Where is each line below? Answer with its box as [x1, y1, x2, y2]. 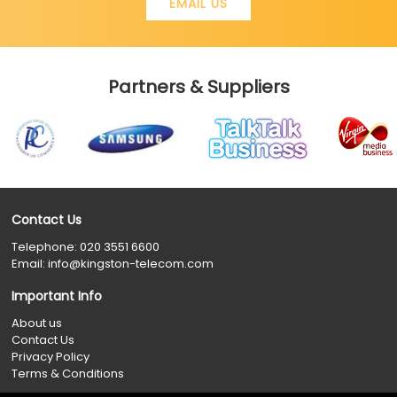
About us [12, 315, 63, 332]
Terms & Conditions [12, 365, 125, 383]
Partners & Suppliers [107, 74, 290, 99]
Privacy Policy [12, 348, 90, 366]
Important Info [12, 287, 103, 306]
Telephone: [12, 237, 81, 255]
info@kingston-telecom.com [48, 254, 214, 272]
